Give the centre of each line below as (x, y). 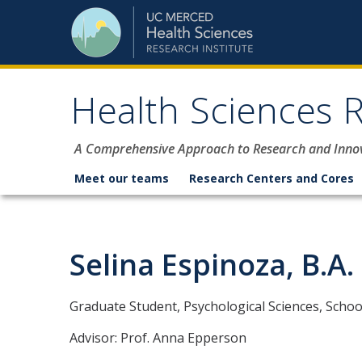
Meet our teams (122, 178)
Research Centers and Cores (271, 178)
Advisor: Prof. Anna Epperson (158, 338)
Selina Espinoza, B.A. (212, 265)
